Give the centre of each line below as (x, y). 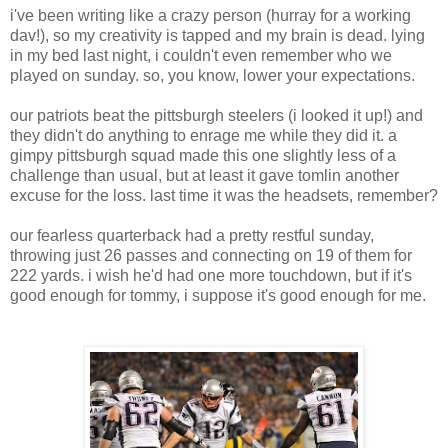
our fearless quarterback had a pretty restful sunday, (192, 235)
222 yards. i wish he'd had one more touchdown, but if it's (211, 275)
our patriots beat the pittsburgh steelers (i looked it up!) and (216, 115)
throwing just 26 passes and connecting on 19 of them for (211, 255)
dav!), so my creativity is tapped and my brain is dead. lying (217, 35)
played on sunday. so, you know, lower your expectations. (212, 75)
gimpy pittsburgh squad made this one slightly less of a (203, 155)
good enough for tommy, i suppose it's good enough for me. (218, 295)
